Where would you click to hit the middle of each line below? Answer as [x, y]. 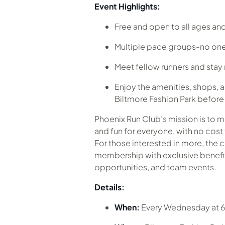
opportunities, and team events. [155, 167]
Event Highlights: [127, 6]
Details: [109, 187]
